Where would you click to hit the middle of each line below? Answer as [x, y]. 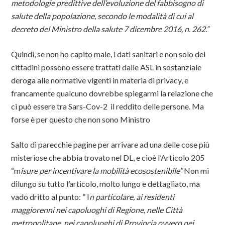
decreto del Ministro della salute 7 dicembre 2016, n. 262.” [110, 29]
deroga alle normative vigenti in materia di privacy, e [100, 80]
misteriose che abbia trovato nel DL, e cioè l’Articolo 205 [108, 157]
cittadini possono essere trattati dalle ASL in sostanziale [106, 67]
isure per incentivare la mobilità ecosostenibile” [102, 171]
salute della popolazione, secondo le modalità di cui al [102, 16]
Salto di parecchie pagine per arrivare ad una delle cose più [110, 144]
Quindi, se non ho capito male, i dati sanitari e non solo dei [108, 54]
